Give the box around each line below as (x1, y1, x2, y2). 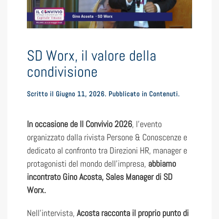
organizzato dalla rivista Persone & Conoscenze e (27, 131, 187, 143)
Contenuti (149, 89, 178, 99)
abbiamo (146, 158, 176, 170)
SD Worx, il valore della (27, 46, 156, 66)
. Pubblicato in (105, 89, 149, 99)
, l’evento (132, 118, 162, 130)
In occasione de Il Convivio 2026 (27, 118, 132, 130)
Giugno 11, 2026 (56, 89, 105, 99)
